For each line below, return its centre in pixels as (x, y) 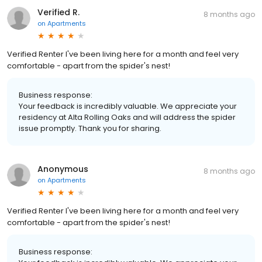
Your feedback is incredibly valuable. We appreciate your (128, 106)
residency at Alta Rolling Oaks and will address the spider (127, 117)
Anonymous (63, 169)
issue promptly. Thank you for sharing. (90, 128)
